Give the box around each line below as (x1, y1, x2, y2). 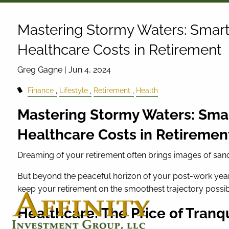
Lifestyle (59, 86, 88, 95)
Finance (27, 86, 54, 95)
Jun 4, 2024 (68, 65, 111, 75)
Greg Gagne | (17, 65, 69, 75)
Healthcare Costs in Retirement (17, 41, 222, 59)
